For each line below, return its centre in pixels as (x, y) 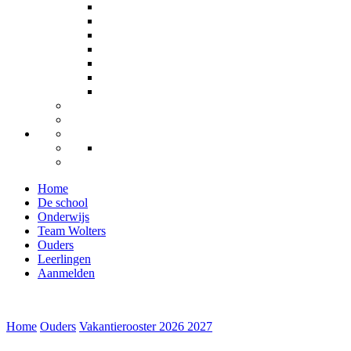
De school (63, 203)
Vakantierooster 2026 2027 (146, 326)
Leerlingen (64, 259)
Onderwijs (63, 217)
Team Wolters (72, 231)
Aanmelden (66, 273)
